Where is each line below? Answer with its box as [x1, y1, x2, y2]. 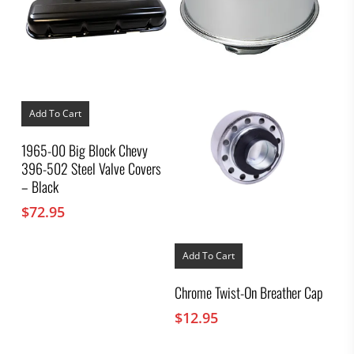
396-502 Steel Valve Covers [21, 158, 161, 179]
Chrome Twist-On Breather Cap [175, 281, 324, 303]
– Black [21, 176, 58, 198]
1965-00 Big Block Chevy [21, 140, 148, 161]
